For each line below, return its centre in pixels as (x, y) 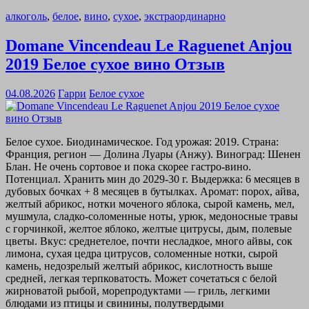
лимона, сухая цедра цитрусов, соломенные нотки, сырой (142, 253)
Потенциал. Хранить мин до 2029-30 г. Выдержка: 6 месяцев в (153, 179)
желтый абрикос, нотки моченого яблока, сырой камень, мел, (150, 203)
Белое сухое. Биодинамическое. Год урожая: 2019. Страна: (142, 141)
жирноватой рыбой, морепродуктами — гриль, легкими (138, 290)
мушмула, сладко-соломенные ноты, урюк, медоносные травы (152, 216)
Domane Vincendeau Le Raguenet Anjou (149, 45)
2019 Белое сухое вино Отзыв (115, 64)
